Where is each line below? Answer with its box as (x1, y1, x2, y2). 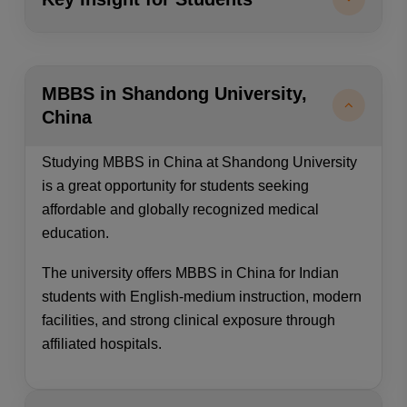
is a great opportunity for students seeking (41, 177, 309, 194)
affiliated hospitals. (41, 335, 162, 352)
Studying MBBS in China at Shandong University (41, 154, 357, 170)
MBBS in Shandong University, (41, 84, 307, 104)
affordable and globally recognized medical (41, 201, 319, 217)
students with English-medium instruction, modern (41, 288, 362, 304)
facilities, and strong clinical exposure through (41, 312, 335, 328)
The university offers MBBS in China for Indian (41, 264, 339, 281)
